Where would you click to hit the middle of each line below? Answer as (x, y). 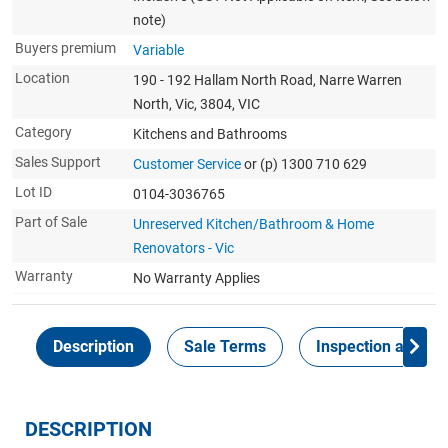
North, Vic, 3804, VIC (196, 104)
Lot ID (33, 192)
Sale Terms (225, 346)
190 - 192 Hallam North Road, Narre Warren (267, 80)
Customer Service (187, 164)
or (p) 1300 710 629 (305, 164)
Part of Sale (51, 222)
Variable (158, 50)
